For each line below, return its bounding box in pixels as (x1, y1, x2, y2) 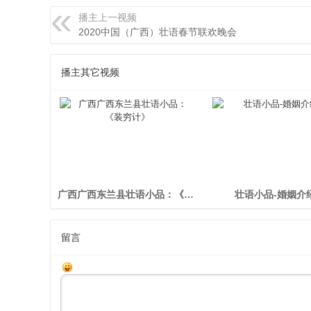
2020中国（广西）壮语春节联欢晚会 (78, 26, 237, 37)
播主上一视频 (78, 12, 137, 23)
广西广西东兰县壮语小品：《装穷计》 (184, 189, 194, 200)
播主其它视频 (61, 67, 119, 78)
